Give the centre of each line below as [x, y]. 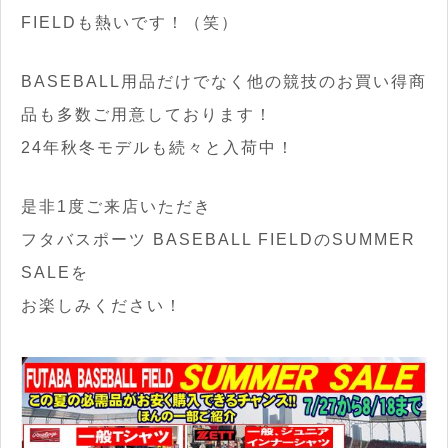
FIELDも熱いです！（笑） [130, 22]
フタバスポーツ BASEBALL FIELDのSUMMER [218, 239]
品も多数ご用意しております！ [147, 114]
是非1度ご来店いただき [116, 206]
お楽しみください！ [102, 305]
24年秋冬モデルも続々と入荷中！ [158, 147]
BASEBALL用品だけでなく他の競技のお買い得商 [224, 81]
